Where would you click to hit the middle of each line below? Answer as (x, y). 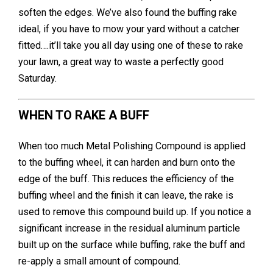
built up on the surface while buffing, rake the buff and (132, 244)
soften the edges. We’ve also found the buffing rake (128, 12)
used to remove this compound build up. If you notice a (135, 211)
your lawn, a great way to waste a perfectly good (121, 62)
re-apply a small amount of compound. (99, 261)
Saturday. (37, 78)
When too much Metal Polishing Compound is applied (132, 146)
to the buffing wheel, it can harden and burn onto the (127, 162)
